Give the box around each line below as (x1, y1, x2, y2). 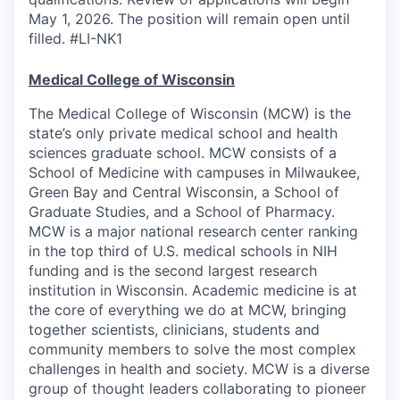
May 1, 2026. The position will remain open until (29, 10, 350, 29)
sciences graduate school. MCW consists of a (29, 144, 337, 162)
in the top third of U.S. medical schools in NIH (29, 242, 337, 261)
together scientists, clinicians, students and (29, 321, 320, 339)
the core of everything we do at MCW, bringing (29, 301, 346, 320)
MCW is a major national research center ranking (29, 222, 358, 241)
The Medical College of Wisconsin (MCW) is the (29, 104, 351, 123)
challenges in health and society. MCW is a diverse (29, 360, 370, 379)
